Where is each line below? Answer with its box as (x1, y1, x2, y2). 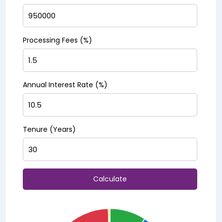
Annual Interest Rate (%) (23, 80, 108, 90)
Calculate (93, 174, 127, 184)
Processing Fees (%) (23, 35, 92, 46)
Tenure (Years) (23, 124, 76, 135)
